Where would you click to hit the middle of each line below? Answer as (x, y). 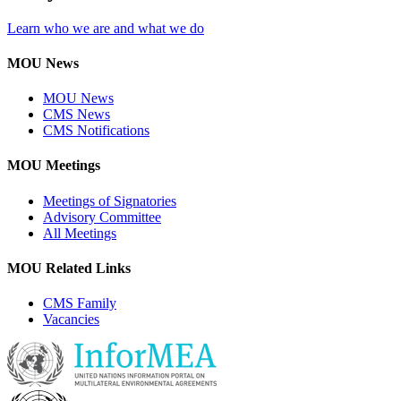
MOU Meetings (54, 166)
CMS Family (80, 303)
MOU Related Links (69, 268)
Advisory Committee (102, 217)
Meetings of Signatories (110, 200)
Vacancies (71, 320)
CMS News (77, 115)
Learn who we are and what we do (106, 28)
